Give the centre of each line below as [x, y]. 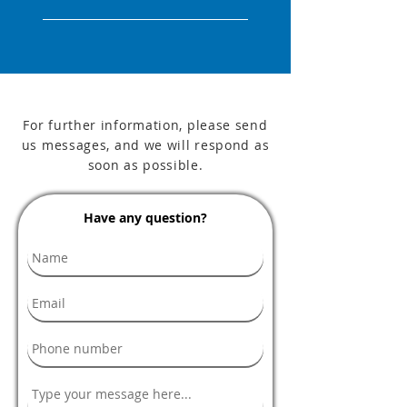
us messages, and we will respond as [145, 145]
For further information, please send [145, 125]
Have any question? [145, 218]
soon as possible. [145, 165]
